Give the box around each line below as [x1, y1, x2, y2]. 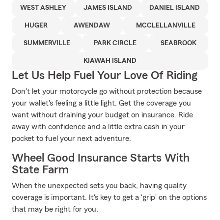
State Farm [12, 164, 69, 176]
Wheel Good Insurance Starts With [12, 152, 190, 164]
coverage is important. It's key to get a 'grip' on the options [12, 193, 207, 201]
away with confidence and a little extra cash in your [12, 123, 185, 131]
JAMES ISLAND [83, 4, 132, 11]
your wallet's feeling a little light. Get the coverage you [12, 99, 191, 107]
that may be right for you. [12, 205, 98, 213]
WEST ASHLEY [20, 4, 67, 11]
